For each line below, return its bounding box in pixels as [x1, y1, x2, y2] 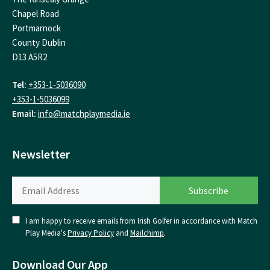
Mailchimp [130, 227, 164, 238]
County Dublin [12, 36, 66, 48]
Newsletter [12, 146, 70, 162]
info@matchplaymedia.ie [38, 108, 130, 120]
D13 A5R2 [12, 51, 47, 63]
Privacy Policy [67, 227, 114, 238]
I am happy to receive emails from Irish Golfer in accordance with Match [25, 215, 257, 226]
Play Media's [25, 227, 67, 238]
